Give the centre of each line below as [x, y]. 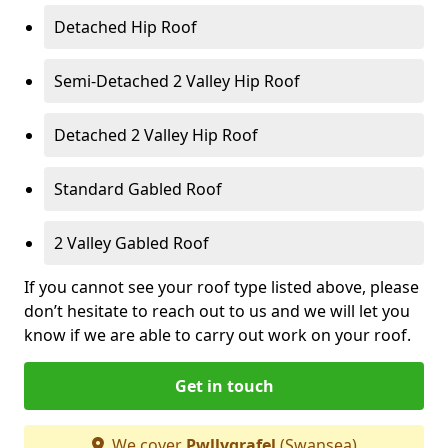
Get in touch [224, 385]
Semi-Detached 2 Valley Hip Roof [177, 80]
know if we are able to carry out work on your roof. [217, 334]
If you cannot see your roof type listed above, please [221, 286]
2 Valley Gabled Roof [131, 242]
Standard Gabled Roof [138, 188]
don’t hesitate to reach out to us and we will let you [217, 310]
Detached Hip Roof [125, 26]
